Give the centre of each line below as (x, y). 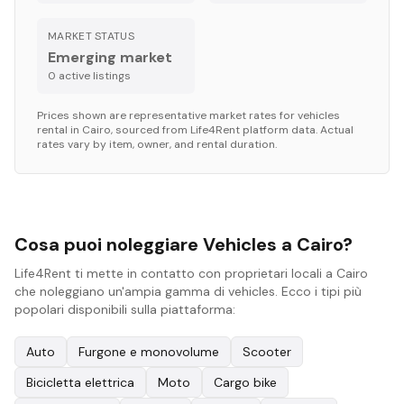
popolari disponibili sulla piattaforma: (125, 309)
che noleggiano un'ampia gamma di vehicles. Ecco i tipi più (188, 291)
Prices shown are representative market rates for (167, 115)
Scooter (267, 352)
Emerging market (110, 57)
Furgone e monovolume (149, 352)
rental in (60, 130)
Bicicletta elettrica (80, 382)
